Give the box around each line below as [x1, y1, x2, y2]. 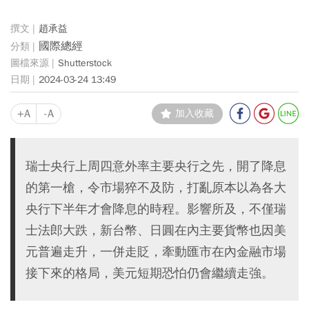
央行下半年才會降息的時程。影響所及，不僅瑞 [26, 200, 286, 217]
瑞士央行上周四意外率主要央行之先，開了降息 [26, 157, 286, 174]
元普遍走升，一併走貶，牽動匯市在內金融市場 [26, 243, 286, 259]
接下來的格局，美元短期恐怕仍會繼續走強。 [26, 264, 274, 281]
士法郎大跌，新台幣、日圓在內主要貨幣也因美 [26, 221, 286, 238]
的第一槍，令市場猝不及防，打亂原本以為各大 [26, 179, 286, 195]
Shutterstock [58, 57, 112, 70]
